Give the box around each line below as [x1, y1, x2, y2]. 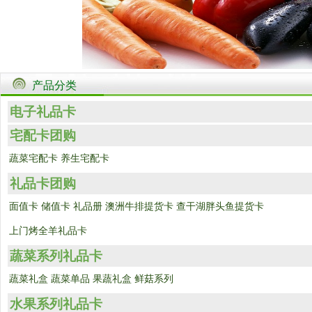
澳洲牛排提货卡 [105, 201, 173, 212]
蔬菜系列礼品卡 [10, 249, 102, 263]
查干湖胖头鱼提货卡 [176, 201, 264, 212]
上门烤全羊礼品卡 [9, 226, 87, 236]
